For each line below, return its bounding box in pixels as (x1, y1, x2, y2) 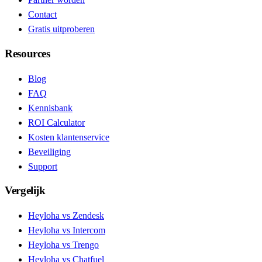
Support (28, 161, 57, 171)
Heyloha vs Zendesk (28, 211, 104, 221)
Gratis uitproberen (28, 24, 95, 35)
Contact (28, 9, 57, 20)
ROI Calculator (28, 117, 85, 127)
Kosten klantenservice (28, 132, 109, 142)
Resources (5, 47, 50, 60)
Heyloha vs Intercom (28, 225, 105, 236)
